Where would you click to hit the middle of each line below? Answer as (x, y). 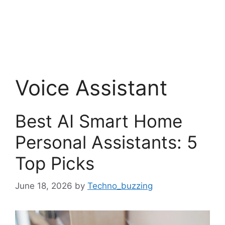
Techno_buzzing (120, 186)
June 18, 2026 (44, 186)
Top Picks (55, 163)
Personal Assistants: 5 (106, 142)
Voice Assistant (91, 88)
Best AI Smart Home (99, 121)
